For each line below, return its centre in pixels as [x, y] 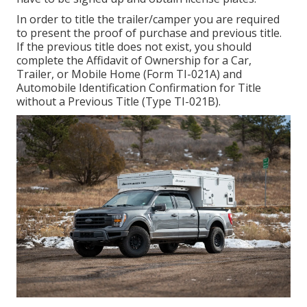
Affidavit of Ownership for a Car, [169, 60]
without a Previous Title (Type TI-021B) [118, 101]
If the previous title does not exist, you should [134, 46]
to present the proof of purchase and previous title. [149, 33]
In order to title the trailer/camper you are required [148, 19]
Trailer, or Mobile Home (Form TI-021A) [118, 74]
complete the [51, 60]
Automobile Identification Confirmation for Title [139, 87]
